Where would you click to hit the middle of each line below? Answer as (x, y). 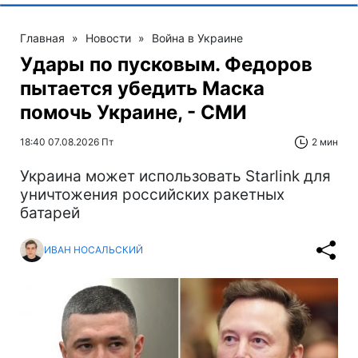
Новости (108, 38)
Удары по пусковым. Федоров (166, 64)
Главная (42, 38)
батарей (50, 213)
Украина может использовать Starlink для (175, 176)
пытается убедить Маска (142, 88)
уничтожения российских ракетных (152, 194)
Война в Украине (197, 38)
